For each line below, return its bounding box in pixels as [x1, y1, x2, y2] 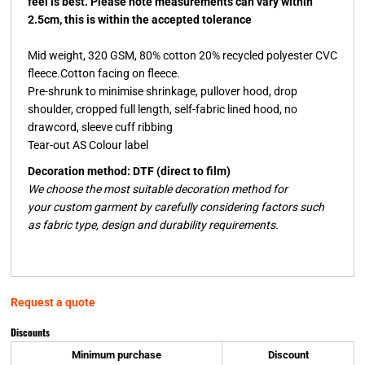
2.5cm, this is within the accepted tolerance [28, 12, 252, 26]
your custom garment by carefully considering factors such [28, 200, 324, 213]
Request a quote [11, 295, 95, 309]
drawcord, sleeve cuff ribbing [28, 120, 173, 134]
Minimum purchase [72, 348, 161, 361]
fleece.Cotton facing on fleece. [28, 66, 180, 80]
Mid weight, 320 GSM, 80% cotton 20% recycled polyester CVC [28, 48, 337, 62]
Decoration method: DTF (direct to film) [28, 164, 231, 178]
